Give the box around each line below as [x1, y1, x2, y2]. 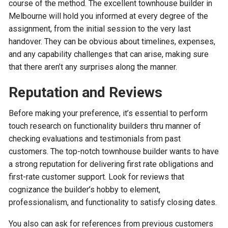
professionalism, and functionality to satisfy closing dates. [9, 197, 217, 208]
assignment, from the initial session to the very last [9, 24, 191, 34]
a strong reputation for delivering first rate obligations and [9, 159, 214, 169]
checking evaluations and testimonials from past [9, 134, 181, 144]
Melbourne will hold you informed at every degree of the [9, 11, 209, 21]
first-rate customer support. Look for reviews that [9, 172, 185, 182]
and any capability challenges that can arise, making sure [9, 49, 209, 60]
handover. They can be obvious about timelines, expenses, [9, 37, 216, 47]
